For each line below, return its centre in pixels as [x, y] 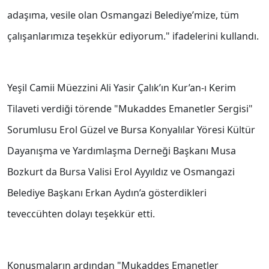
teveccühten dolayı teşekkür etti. [81, 214]
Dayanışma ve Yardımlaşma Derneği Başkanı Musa [122, 151]
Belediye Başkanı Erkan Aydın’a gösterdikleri [107, 193]
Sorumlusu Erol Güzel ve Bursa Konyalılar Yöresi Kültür [131, 130]
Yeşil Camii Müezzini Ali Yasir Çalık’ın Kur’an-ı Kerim [122, 88]
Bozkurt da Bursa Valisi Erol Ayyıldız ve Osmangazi [121, 172]
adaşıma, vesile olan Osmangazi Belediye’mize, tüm [123, 15]
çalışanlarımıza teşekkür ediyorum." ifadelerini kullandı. [133, 36]
